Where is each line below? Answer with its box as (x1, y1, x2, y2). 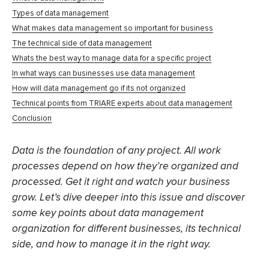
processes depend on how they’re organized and (12, 160, 238, 173)
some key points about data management (12, 207, 204, 220)
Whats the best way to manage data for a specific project (12, 53, 211, 64)
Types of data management (12, 8, 109, 19)
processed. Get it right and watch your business (12, 175, 230, 189)
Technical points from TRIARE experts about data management (12, 98, 232, 109)
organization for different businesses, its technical (12, 222, 241, 235)
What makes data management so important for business (12, 23, 213, 34)
